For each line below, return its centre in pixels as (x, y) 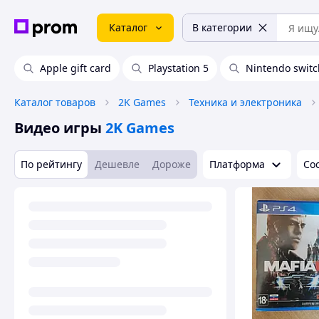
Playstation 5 (178, 68)
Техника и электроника (245, 102)
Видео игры (58, 128)
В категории (222, 27)
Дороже (172, 164)
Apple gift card (75, 68)
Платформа (237, 164)
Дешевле (117, 164)
